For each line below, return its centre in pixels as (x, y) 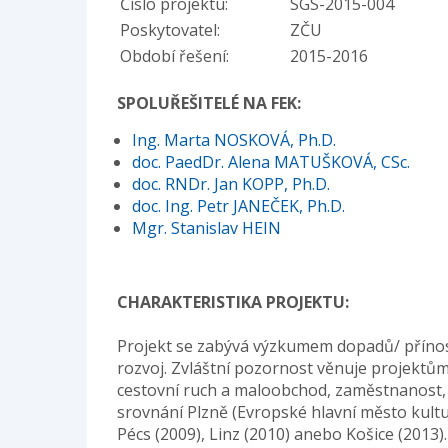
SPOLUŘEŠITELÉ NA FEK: (209, 103)
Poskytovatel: (170, 30)
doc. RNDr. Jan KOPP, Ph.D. (231, 184)
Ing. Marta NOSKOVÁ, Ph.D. (234, 140)
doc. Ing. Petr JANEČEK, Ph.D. (238, 206)
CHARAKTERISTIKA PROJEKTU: (233, 302)
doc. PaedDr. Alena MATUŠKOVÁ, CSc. (271, 162)
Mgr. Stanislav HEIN (206, 228)
